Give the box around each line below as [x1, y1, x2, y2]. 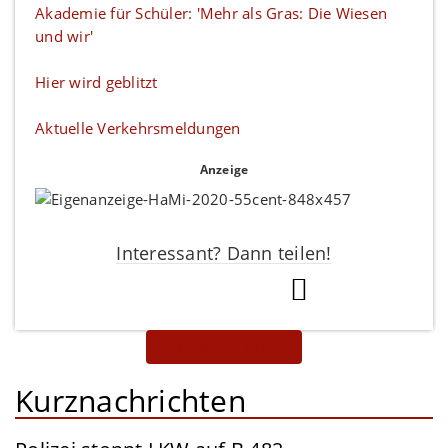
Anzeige [199, 161, 249, 178]
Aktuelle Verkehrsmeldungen [35, 118, 241, 138]
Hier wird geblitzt [35, 72, 158, 92]
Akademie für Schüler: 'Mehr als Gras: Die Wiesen [35, 3, 387, 23]
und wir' [35, 26, 93, 46]
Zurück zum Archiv [159, 336, 289, 356]
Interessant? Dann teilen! [116, 240, 332, 265]
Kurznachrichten [15, 379, 246, 421]
